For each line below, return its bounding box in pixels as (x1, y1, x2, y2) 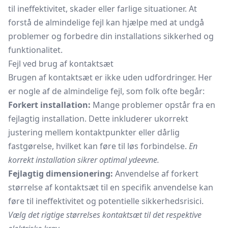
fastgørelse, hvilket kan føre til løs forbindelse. (8, 140, 187, 152)
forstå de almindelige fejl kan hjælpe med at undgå (8, 17, 204, 28)
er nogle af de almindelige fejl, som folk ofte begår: (8, 85, 205, 97)
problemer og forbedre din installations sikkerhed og (8, 31, 214, 42)
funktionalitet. (8, 44, 63, 55)
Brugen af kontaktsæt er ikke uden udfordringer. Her (8, 72, 212, 83)
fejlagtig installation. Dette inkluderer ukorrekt (8, 113, 188, 124)
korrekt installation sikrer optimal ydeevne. (8, 154, 159, 165)
